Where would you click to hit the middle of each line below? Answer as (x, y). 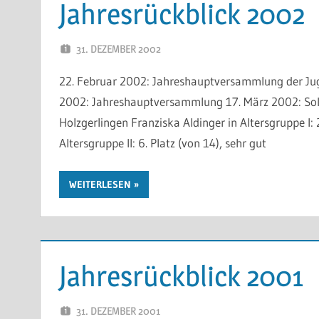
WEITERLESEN (100, 184)
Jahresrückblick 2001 (181, 276)
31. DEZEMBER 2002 (118, 48)
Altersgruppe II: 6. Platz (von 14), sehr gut (162, 142)
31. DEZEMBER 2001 (118, 310)
